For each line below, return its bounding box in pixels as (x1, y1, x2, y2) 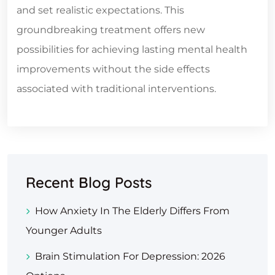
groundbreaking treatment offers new (17, 23, 205, 36)
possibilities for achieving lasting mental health (17, 43, 247, 55)
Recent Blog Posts (26, 172, 152, 192)
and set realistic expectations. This (17, 4, 184, 16)
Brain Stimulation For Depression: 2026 (35, 250, 225, 262)
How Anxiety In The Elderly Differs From (35, 204, 230, 217)
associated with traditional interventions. (17, 82, 216, 95)
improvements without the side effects (17, 63, 210, 75)
